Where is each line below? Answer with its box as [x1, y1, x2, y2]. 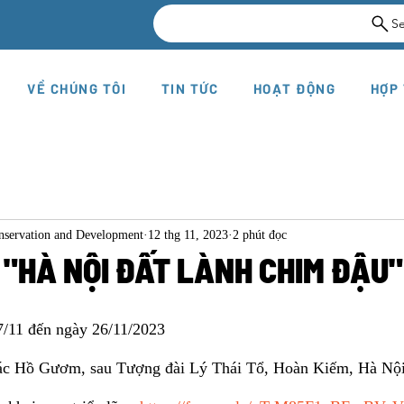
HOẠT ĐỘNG [252, 80, 336, 96]
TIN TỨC [161, 80, 219, 96]
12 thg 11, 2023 [148, 227, 228, 242]
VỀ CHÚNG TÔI [27, 80, 126, 96]
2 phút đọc [233, 227, 287, 242]
